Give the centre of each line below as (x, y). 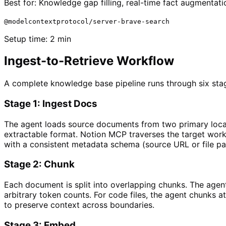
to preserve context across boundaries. (79, 205)
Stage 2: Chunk (39, 164)
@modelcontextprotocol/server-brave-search (87, 21)
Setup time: (27, 39)
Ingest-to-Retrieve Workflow (89, 61)
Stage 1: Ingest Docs (51, 104)
